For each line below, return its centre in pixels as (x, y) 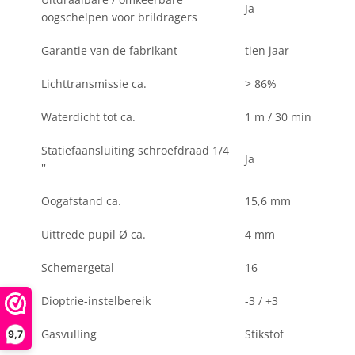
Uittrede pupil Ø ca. (94, 234)
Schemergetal (78, 267)
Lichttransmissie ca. (94, 84)
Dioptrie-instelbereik (96, 301)
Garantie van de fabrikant (109, 50)
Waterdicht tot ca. (88, 117)
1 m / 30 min (278, 117)
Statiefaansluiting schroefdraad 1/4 (135, 150)
